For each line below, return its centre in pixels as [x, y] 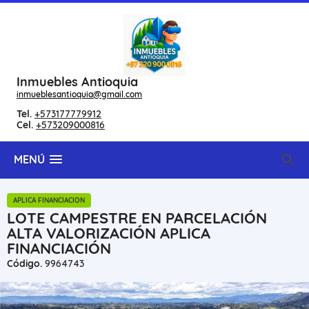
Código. [24, 263]
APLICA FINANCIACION [49, 200]
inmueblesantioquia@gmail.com [79, 94]
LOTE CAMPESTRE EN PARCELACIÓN [137, 218]
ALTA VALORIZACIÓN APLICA [109, 233]
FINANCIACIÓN [59, 248]
